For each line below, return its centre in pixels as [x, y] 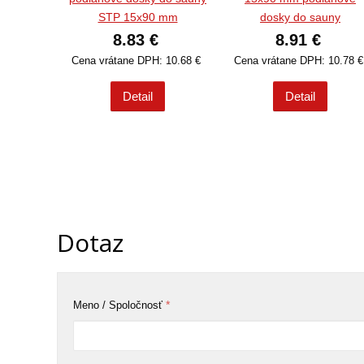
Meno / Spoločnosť [118, 305]
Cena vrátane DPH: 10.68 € [138, 61]
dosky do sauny [300, 17]
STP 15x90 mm [138, 17]
